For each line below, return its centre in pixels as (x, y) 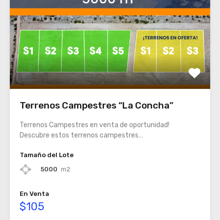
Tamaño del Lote (47, 155)
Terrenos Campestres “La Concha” (96, 105)
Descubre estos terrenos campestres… (81, 135)
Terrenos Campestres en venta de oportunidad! (95, 125)
